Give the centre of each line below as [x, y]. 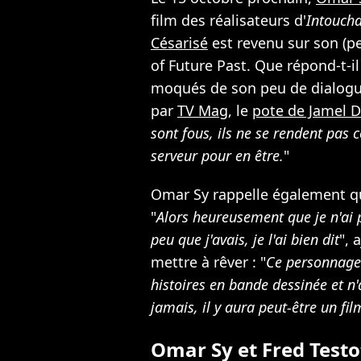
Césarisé [179, 43]
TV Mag [203, 110]
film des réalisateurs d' [228, 20]
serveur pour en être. [217, 156]
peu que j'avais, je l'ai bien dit [245, 239]
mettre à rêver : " [208, 262]
